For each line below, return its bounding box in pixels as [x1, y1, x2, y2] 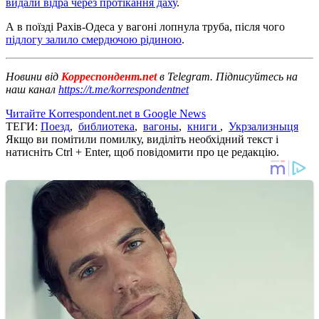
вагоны [143, 120, 179, 132]
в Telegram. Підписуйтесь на [159, 70, 298, 83]
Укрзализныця [229, 120, 298, 132]
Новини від [6, 70, 58, 83]
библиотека [78, 120, 135, 132]
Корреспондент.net [58, 70, 159, 83]
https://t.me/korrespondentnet [58, 83, 189, 95]
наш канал [6, 83, 58, 95]
